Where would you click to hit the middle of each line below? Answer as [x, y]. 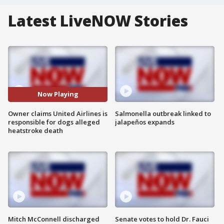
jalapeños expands [145, 122]
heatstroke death [35, 130]
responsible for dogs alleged [54, 122]
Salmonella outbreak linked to [163, 113]
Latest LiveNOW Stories [98, 21]
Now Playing [58, 94]
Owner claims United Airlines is [58, 113]
